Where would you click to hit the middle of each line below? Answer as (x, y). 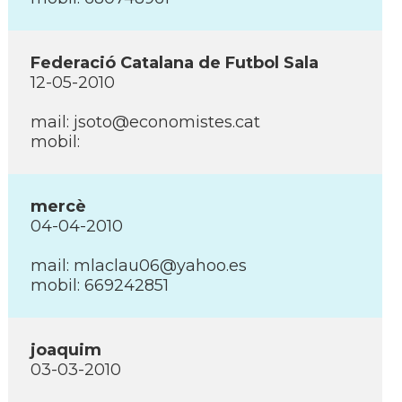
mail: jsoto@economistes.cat (145, 122)
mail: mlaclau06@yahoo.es (139, 266)
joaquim (66, 350)
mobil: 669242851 (100, 285)
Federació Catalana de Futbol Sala (175, 63)
